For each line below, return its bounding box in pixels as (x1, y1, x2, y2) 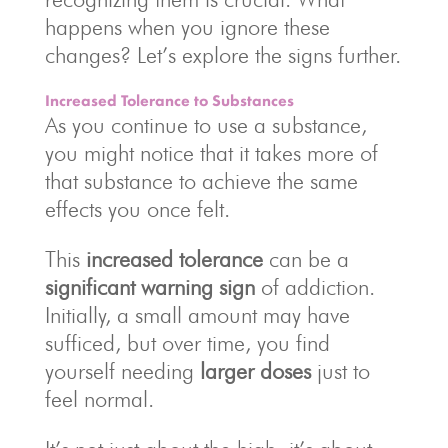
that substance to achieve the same (44, 168, 358, 195)
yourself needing (44, 358, 200, 385)
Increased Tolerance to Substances (44, 90, 294, 112)
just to (310, 358, 370, 385)
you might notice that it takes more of (44, 140, 378, 167)
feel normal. (44, 386, 154, 413)
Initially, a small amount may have (44, 302, 350, 329)
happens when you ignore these (44, 14, 330, 41)
